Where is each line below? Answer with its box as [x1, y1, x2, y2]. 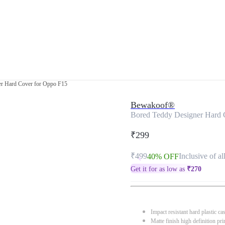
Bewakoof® [131, 100, 175, 110]
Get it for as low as [131, 165, 187, 173]
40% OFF [147, 152, 179, 161]
